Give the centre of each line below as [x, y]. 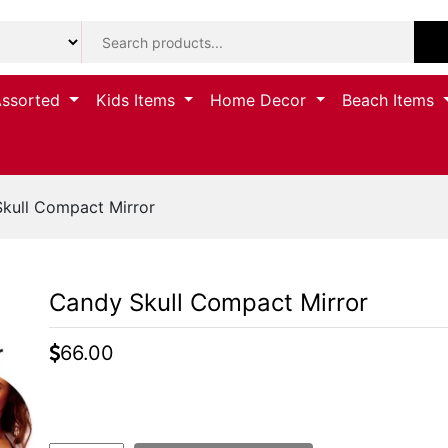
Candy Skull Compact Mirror [208, 303]
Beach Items [391, 100]
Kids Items [137, 100]
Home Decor [261, 100]
